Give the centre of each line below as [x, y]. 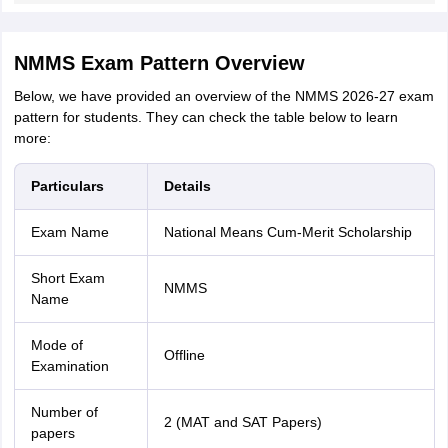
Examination [69, 366]
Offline [184, 355]
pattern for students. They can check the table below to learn [205, 117]
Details [187, 186]
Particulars [67, 186]
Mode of [56, 345]
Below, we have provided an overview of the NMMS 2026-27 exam [223, 96]
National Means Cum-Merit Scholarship [287, 232]
